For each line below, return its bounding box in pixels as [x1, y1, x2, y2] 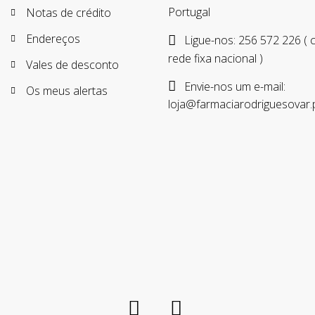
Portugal [168, 4, 210, 20]
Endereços [26, 31, 80, 47]
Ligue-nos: [181, 32, 238, 49]
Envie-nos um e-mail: [181, 78, 285, 94]
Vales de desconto [26, 57, 119, 73]
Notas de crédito [26, 5, 111, 21]
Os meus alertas [26, 83, 108, 99]
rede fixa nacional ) [168, 50, 263, 66]
